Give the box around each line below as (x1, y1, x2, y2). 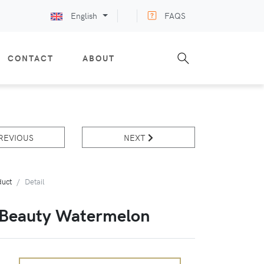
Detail (24, 176, 44, 187)
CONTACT (7, 52, 54, 64)
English (68, 9, 100, 21)
